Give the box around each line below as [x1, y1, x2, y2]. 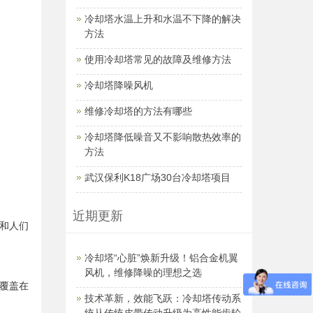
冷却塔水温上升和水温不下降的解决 [84, 13, 241, 25]
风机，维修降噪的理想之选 [84, 267, 202, 279]
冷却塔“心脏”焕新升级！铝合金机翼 [84, 252, 238, 264]
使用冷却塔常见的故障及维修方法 [84, 54, 231, 66]
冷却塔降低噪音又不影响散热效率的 [84, 131, 241, 143]
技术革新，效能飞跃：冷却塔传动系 [84, 293, 241, 305]
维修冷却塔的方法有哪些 [84, 105, 192, 117]
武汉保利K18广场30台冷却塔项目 [84, 172, 231, 184]
